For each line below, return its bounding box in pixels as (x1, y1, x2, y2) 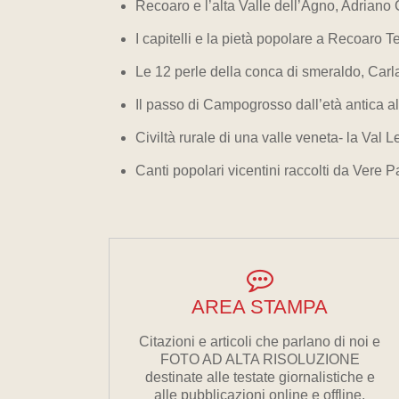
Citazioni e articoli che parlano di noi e (139, 334, 381, 349)
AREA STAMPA (191, 296, 329, 318)
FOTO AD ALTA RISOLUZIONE (159, 352, 360, 367)
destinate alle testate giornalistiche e (144, 370, 375, 385)
